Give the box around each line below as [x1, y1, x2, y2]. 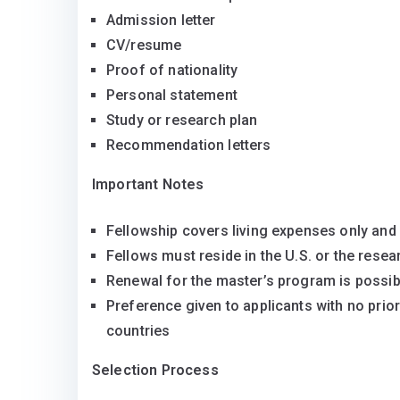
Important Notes [92, 176, 204, 193]
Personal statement [106, 87, 237, 104]
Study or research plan [106, 112, 258, 129]
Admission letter [106, 12, 216, 29]
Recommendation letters [106, 137, 271, 154]
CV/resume [106, 37, 182, 54]
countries [106, 322, 171, 339]
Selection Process [92, 362, 219, 379]
